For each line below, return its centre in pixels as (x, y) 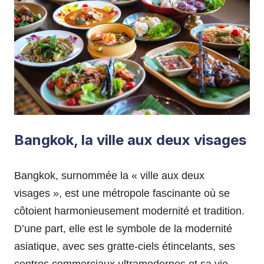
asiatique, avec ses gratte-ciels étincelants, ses (125, 246)
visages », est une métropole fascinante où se (122, 193)
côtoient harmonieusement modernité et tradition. (129, 211)
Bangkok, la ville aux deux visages (130, 140)
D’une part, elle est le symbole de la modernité (123, 228)
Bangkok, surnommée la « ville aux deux (109, 175)
